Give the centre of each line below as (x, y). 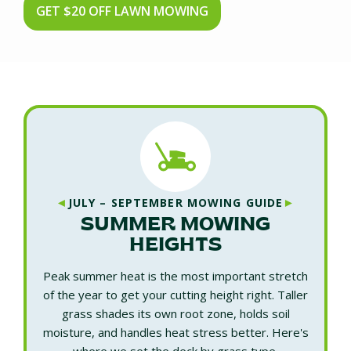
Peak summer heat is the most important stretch (175, 275)
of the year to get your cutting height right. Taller (175, 294)
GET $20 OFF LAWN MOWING (122, 11)
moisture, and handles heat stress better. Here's (175, 332)
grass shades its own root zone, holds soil (175, 313)
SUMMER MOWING (175, 226)
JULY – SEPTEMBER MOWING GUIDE (175, 203)
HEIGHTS (175, 246)
